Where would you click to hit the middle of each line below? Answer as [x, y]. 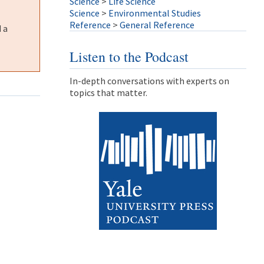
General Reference [157, 25]
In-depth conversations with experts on [149, 81]
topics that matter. [108, 93]
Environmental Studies [155, 13]
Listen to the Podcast [129, 57]
